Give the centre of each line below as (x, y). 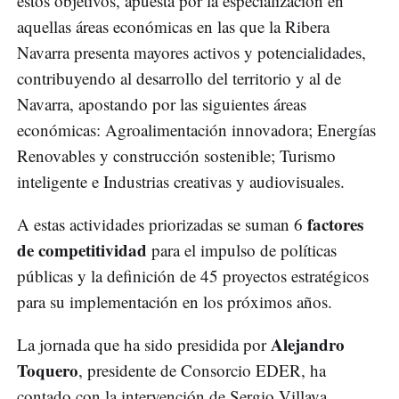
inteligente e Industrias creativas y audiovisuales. (181, 182)
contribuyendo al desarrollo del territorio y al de (179, 78)
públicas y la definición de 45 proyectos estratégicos (193, 276)
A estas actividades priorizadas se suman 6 (162, 224)
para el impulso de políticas (244, 250)
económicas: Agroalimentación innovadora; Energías (196, 130)
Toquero (48, 370)
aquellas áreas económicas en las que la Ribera (173, 27)
